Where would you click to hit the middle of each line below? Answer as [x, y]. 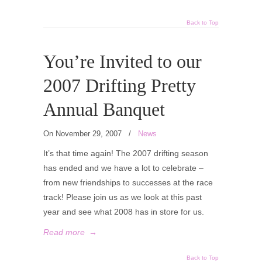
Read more [64, 232]
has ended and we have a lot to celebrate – [123, 168]
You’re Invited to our [123, 62]
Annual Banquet [104, 110]
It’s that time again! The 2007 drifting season [126, 153]
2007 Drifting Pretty [120, 86]
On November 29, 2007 [84, 134]
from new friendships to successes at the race [128, 182]
